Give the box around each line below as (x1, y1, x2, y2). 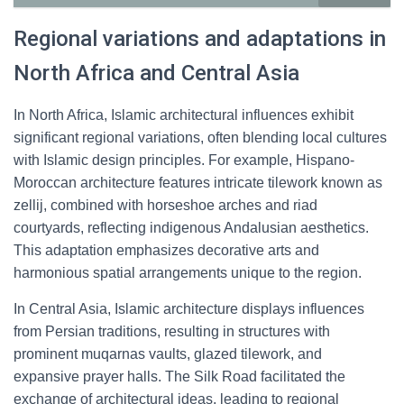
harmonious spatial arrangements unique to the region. (14, 265, 362, 280)
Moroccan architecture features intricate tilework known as (14, 175, 382, 190)
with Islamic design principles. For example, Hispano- (14, 152, 354, 168)
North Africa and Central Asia (14, 60, 299, 86)
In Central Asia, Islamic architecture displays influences (14, 301, 364, 317)
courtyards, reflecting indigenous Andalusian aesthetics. (14, 220, 369, 235)
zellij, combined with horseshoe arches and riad (14, 197, 317, 213)
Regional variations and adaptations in (14, 26, 386, 51)
